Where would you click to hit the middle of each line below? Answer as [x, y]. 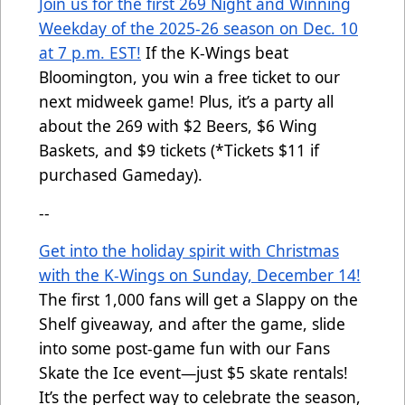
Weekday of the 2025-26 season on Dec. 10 [198, 28]
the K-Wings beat [225, 53]
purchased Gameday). [121, 175]
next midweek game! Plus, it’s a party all [186, 102]
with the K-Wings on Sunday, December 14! [200, 275]
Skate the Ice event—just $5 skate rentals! [193, 373]
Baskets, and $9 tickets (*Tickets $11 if [179, 151]
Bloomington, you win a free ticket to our [189, 77]
